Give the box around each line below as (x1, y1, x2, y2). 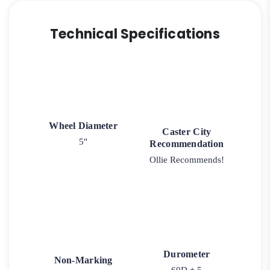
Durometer (163, 248, 210, 259)
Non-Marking (54, 254, 113, 265)
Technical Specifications (50, 25, 220, 44)
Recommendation (149, 139, 224, 149)
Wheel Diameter (49, 121, 118, 131)
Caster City (162, 127, 212, 137)
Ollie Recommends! (149, 155, 224, 165)
